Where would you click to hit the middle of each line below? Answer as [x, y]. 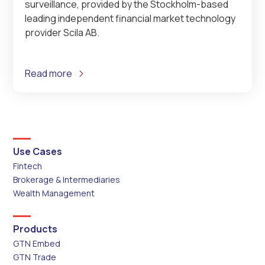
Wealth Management [54, 193]
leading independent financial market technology [130, 18]
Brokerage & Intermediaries [67, 179]
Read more [49, 73]
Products [35, 229]
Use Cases [38, 151]
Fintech [28, 166]
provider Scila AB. [62, 32]
